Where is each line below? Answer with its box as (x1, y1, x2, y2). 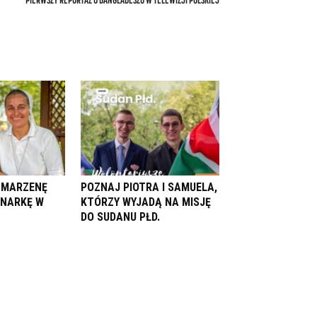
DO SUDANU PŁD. (81, 210, 160, 224)
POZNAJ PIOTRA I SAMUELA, (81, 180, 217, 195)
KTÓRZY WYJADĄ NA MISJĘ (81, 195, 211, 209)
